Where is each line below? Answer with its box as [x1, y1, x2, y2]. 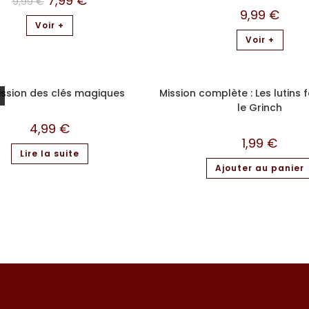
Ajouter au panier [215, 162, 304, 174]
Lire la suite [19, 148, 79, 159]
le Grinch [237, 101, 282, 114]
